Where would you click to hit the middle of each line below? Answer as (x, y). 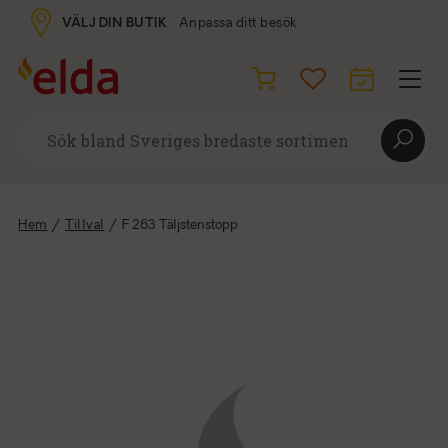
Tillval (85, 225)
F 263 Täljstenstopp (180, 225)
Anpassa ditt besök (237, 23)
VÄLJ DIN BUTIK (115, 23)
